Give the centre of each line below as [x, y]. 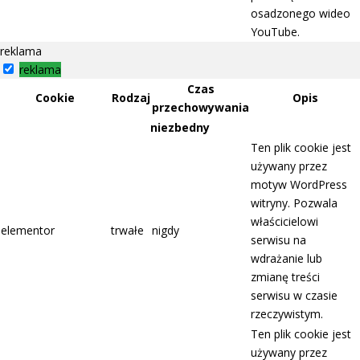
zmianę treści [285, 277]
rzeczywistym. [287, 314]
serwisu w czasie [294, 296]
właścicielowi [284, 222]
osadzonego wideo [301, 14]
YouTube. [275, 32]
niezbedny [180, 128]
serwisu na [278, 240]
